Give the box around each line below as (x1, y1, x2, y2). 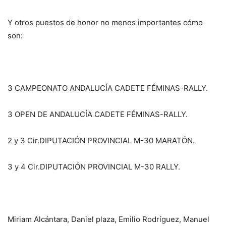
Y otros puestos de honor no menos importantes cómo (8, 17, 203, 27)
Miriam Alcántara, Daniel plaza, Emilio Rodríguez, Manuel (8, 214, 209, 224)
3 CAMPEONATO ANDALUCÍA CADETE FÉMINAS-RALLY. (8, 83, 208, 93)
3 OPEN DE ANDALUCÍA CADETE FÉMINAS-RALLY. (8, 109, 188, 119)
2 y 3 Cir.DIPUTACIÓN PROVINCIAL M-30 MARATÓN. (8, 135, 195, 145)
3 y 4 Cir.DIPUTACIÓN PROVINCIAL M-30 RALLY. (8, 161, 180, 172)
